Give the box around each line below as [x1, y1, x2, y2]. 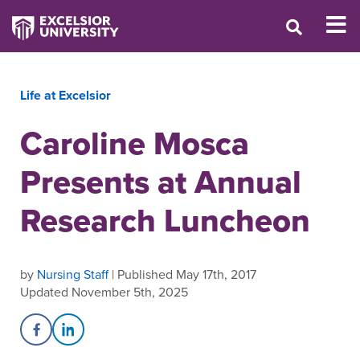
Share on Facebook [35, 329, 145, 347]
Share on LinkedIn [67, 329, 170, 347]
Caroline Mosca [20, 120, 249, 166]
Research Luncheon [20, 197, 310, 243]
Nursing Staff [37, 265, 108, 283]
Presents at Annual [20, 158, 301, 205]
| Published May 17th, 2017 [108, 265, 256, 283]
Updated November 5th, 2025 [20, 283, 188, 301]
